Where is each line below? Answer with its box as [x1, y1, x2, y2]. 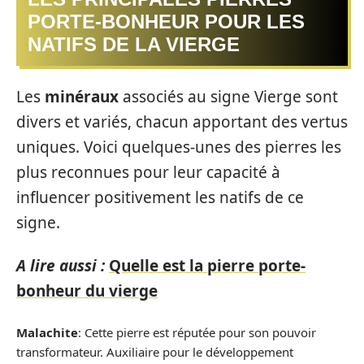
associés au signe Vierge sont [119, 85, 338, 107]
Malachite [16, 323, 78, 340]
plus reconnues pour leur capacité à [16, 161, 280, 183]
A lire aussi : [16, 255, 105, 276]
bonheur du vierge [16, 280, 158, 301]
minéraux [45, 85, 119, 107]
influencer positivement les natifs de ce [16, 186, 304, 208]
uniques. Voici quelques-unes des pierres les [16, 136, 341, 158]
